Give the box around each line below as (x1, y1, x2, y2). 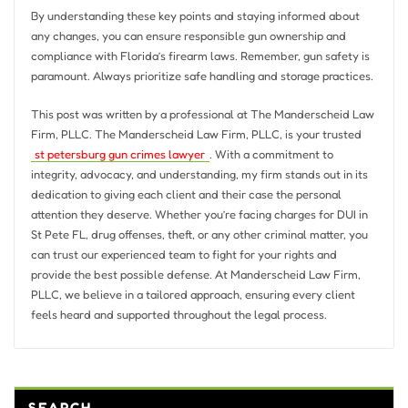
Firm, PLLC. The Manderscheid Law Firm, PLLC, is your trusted (30, 126, 362, 141)
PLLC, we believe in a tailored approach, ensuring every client (30, 286, 355, 301)
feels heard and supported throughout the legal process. (30, 306, 327, 321)
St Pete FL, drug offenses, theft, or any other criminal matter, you (30, 226, 368, 241)
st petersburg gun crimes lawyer (35, 146, 206, 161)
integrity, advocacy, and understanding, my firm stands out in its (30, 166, 368, 181)
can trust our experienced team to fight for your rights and (30, 246, 337, 261)
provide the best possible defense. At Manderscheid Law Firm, (30, 266, 361, 281)
